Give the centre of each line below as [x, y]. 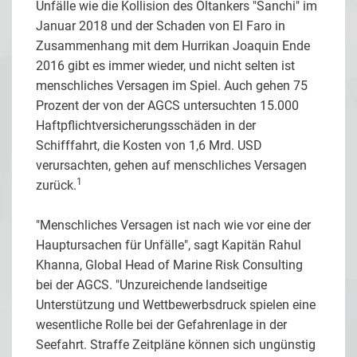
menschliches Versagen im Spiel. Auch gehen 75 [172, 85]
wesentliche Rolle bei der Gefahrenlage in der [161, 324]
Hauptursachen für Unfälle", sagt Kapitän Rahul [169, 245]
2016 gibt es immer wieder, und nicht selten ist [165, 65]
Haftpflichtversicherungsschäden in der [146, 125]
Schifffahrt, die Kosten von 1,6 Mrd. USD [149, 145]
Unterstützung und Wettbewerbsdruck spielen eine [176, 304]
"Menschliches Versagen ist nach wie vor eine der [173, 225]
